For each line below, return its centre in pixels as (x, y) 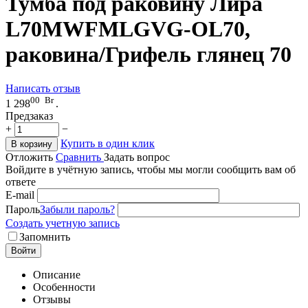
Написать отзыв (43, 88)
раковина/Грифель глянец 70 (148, 55)
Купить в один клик (108, 144)
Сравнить (80, 157)
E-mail (20, 195)
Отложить (29, 157)
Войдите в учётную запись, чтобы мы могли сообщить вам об (151, 170)
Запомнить (45, 237)
